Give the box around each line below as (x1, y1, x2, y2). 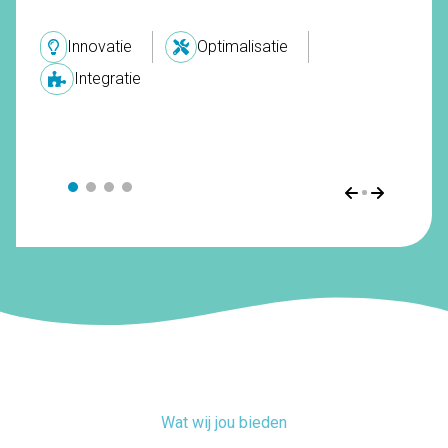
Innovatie (67, 36, 132, 56)
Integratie (74, 68, 141, 88)
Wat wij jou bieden (161, 412, 287, 432)
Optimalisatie (196, 36, 288, 56)
